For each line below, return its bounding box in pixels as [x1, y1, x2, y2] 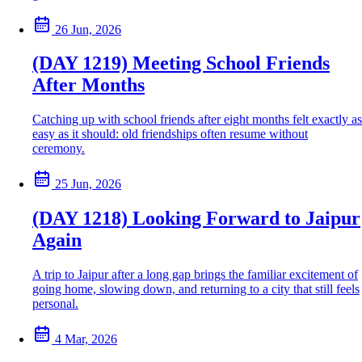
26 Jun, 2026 [55, 22, 121, 36]
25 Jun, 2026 [55, 177, 121, 192]
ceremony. [32, 141, 85, 156]
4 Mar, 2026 [55, 332, 117, 347]
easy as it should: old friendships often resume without [32, 127, 308, 141]
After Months [32, 74, 145, 96]
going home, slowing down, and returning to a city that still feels [32, 282, 360, 297]
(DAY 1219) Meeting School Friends [32, 53, 330, 74]
